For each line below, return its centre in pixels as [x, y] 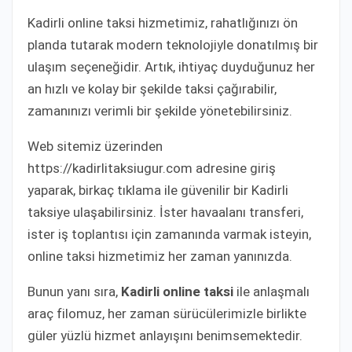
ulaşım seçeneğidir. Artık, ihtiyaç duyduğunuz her [171, 66]
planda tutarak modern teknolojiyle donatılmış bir [173, 44]
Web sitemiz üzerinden [95, 146]
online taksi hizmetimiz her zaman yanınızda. [160, 256]
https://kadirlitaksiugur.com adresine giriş [152, 168]
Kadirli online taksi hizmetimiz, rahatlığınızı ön [163, 22]
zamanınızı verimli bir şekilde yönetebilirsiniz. [160, 110]
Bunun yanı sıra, [74, 291]
